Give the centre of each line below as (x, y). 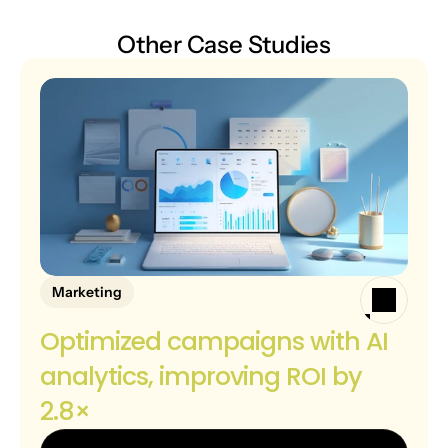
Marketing (87, 292)
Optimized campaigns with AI (214, 341)
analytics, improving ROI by (201, 376)
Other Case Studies (224, 44)
